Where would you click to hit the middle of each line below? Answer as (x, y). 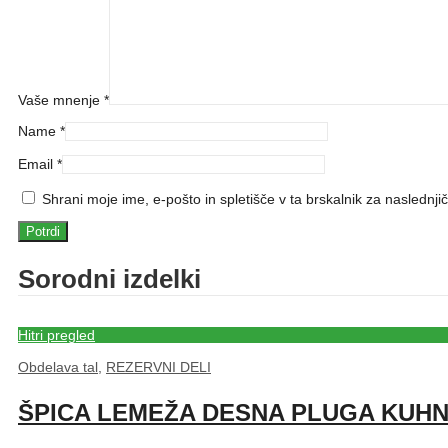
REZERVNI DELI (158, 367)
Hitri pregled (56, 335)
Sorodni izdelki (109, 278)
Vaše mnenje (61, 100)
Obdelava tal (58, 367)
